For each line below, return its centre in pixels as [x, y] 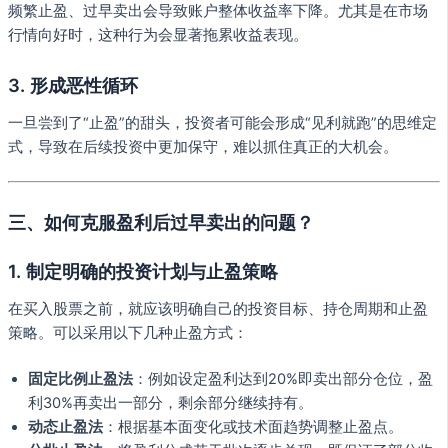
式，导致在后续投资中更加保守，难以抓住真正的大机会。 [203, 147]
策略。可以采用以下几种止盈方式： [128, 333]
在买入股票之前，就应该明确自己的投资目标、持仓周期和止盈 [218, 309]
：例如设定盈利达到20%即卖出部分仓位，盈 [283, 379]
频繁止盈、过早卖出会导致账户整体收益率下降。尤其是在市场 [218, 11]
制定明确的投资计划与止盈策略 [152, 270]
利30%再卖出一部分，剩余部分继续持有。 [170, 403]
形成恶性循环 [84, 84]
